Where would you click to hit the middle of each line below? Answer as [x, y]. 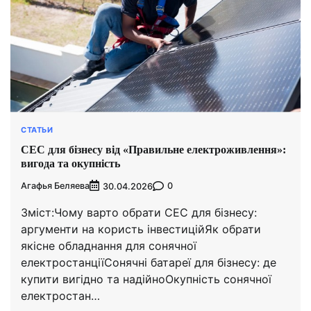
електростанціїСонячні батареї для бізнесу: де [149, 262]
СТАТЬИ [37, 130]
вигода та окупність [70, 163]
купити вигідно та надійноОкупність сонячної [146, 279]
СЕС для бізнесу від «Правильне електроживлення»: [153, 149]
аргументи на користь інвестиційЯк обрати [141, 229]
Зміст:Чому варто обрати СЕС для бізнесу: [139, 212]
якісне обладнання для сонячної [109, 245]
